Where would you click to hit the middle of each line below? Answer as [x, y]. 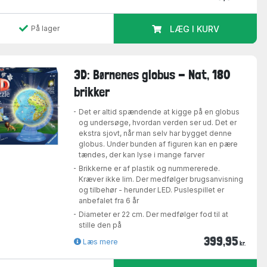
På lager [46, 28]
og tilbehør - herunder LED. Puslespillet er [152, 190]
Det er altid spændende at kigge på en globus [159, 112]
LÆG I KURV [194, 29]
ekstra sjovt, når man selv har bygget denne [156, 133]
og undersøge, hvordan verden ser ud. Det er [158, 123]
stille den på [100, 225]
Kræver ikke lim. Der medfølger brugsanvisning [161, 179]
